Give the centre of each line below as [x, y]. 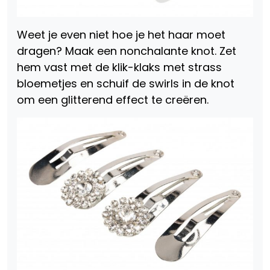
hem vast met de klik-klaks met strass [119, 67]
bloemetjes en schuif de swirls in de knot [126, 83]
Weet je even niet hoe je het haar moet [121, 34]
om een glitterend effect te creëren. [113, 99]
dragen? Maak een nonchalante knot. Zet [127, 51]
